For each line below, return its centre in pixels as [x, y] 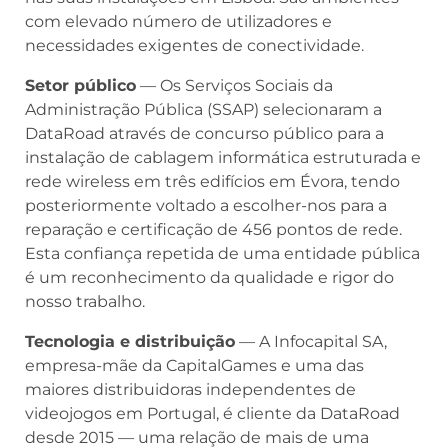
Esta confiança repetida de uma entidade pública [222, 253]
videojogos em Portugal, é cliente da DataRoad [212, 413]
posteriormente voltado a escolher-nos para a [206, 205]
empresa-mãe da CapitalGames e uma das [194, 365]
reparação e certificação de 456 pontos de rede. [213, 229]
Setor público [80, 85]
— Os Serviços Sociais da [234, 85]
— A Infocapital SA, [311, 341]
